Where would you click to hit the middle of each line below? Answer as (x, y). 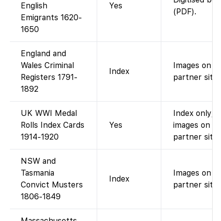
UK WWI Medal (49, 113)
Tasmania (37, 173)
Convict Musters (52, 185)
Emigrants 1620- (51, 18)
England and (43, 54)
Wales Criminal (47, 66)
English (34, 6)
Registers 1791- (49, 77)
